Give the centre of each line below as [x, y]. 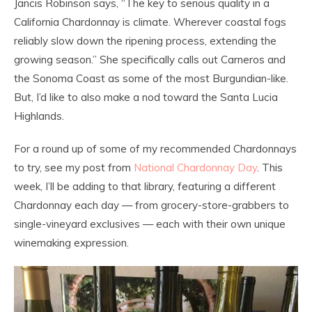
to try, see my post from [74, 168]
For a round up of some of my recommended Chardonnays [155, 149]
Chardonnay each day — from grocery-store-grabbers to [151, 205]
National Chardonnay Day [195, 168]
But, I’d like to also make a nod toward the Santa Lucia [146, 97]
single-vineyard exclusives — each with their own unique [150, 224]
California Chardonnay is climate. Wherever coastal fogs [150, 22]
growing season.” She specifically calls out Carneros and [150, 60]
